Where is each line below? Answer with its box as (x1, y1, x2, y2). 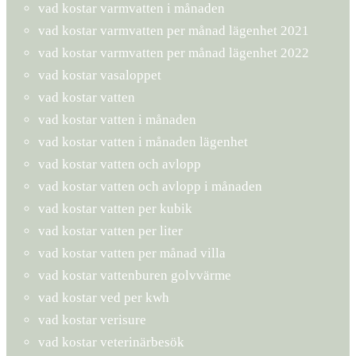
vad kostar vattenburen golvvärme (38, 267, 231, 283)
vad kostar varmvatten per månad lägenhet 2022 (38, 44, 309, 60)
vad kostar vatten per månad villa (38, 245, 226, 261)
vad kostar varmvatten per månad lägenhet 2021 (38, 22, 309, 38)
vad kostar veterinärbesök (38, 334, 184, 350)
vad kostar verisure (38, 311, 146, 327)
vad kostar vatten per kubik (38, 200, 192, 216)
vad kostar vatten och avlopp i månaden (38, 178, 262, 194)
